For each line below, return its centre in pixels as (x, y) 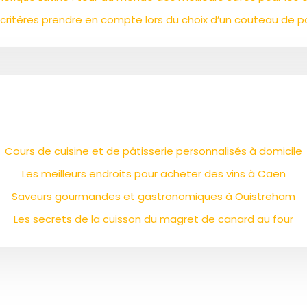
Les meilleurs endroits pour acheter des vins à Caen (153, 174)
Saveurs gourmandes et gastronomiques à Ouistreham (153, 196)
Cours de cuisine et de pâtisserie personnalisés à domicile (153, 151)
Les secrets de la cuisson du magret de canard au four (153, 219)
